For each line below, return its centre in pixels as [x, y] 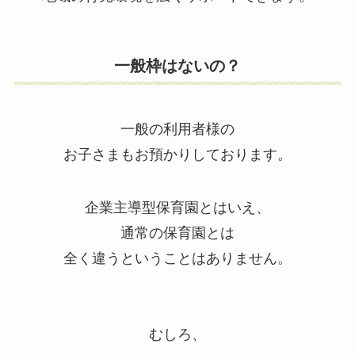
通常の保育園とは [177, 233]
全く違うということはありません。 [177, 259]
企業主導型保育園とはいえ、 [177, 208]
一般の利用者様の [177, 129]
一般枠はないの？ [177, 66]
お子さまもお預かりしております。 [177, 154]
